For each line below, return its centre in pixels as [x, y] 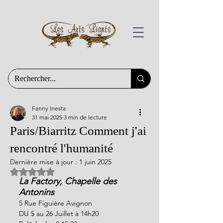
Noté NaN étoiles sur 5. [69, 171]
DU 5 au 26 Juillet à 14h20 [59, 214]
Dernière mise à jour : [45, 162]
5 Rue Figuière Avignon [56, 203]
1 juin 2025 [95, 162]
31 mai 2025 [47, 117]
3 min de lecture [85, 117]
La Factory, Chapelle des [69, 181]
